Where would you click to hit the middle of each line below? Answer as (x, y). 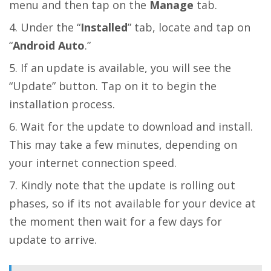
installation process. (62, 104)
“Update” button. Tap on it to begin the (113, 86)
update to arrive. (53, 239)
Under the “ (51, 27)
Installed (104, 27)
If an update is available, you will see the (126, 67)
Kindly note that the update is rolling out (128, 185)
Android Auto (49, 45)
